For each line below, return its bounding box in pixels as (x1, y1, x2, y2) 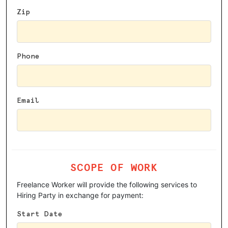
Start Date (17, 210, 62, 218)
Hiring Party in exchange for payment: (17, 190, 144, 199)
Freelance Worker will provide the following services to (17, 180, 197, 189)
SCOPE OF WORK (70, 159, 158, 174)
